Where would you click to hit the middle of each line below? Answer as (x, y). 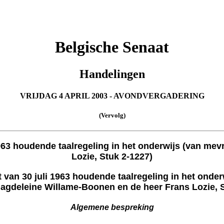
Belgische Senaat (112, 47)
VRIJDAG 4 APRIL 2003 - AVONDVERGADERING (112, 96)
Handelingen (112, 74)
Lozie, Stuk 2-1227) (112, 157)
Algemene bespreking (112, 207)
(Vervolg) (112, 115)
